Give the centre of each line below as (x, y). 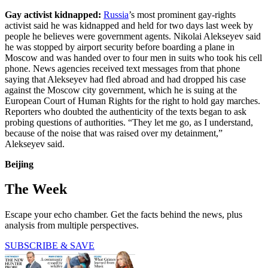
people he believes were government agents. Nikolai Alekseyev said (133, 36)
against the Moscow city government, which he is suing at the (121, 90)
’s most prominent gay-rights (182, 14)
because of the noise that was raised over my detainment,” (114, 133)
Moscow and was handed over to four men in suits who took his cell (133, 57)
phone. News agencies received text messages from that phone (122, 68)
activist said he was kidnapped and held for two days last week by (129, 25)
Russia (116, 14)
